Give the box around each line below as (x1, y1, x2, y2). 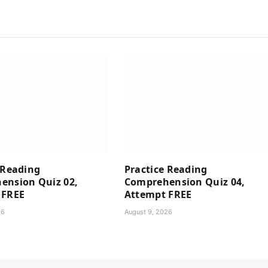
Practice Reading (124, 163, 208, 176)
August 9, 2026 (124, 208, 172, 217)
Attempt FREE (124, 188, 192, 202)
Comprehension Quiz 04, (124, 175, 245, 189)
